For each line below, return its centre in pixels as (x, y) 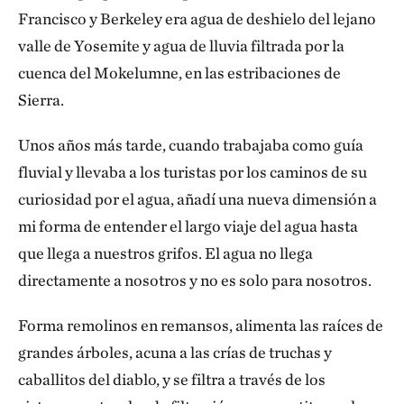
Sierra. (44, 100)
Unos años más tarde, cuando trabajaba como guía (191, 145)
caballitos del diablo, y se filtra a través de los (172, 379)
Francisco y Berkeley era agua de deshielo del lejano (197, 18)
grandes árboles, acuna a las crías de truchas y (175, 352)
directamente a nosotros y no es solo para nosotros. (195, 280)
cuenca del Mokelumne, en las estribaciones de (179, 73)
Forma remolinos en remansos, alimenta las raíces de (201, 325)
